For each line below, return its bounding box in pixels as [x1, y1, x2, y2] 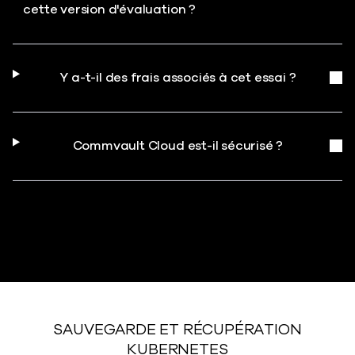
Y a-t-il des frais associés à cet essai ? [59, 69, 296, 86]
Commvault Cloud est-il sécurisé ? [72, 137, 284, 155]
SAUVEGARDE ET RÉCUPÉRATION [53, 319, 302, 340]
